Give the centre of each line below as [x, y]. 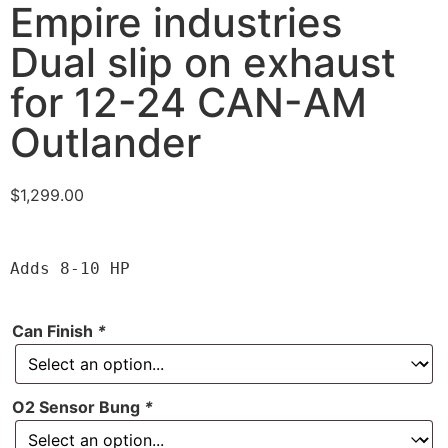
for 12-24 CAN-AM [188, 102]
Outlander [105, 142]
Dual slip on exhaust [203, 62]
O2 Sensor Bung [78, 407]
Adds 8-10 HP [70, 269]
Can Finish [54, 331]
